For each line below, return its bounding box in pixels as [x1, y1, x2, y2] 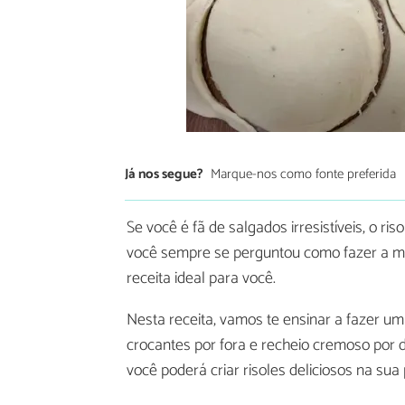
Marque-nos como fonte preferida [210, 162, 396, 185]
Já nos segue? [125, 162, 203, 185]
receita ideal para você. [127, 265, 276, 293]
